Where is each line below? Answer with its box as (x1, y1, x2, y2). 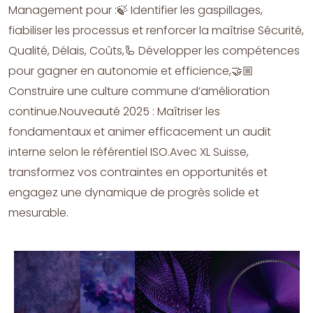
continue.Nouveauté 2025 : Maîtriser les (8, 103, 220, 119)
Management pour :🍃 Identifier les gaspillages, (8, 1, 263, 18)
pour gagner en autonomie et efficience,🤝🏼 (8, 62, 254, 79)
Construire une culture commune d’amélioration (8, 82, 270, 99)
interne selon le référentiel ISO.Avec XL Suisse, (8, 143, 249, 160)
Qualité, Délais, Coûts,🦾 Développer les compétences (8, 42, 300, 59)
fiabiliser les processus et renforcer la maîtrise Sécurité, (8, 22, 304, 38)
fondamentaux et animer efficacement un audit (8, 123, 271, 140)
